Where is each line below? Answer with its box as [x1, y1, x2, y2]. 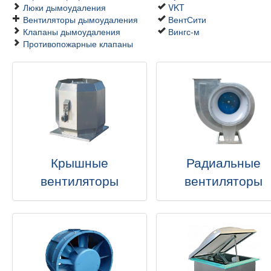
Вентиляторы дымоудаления [23, 13, 138, 25]
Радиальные [186, 153, 261, 171]
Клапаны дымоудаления [23, 25, 120, 38]
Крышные [51, 153, 109, 171]
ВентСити [168, 13, 206, 25]
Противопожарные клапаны [23, 38, 133, 50]
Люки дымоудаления [23, 1, 106, 13]
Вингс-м [168, 25, 200, 38]
